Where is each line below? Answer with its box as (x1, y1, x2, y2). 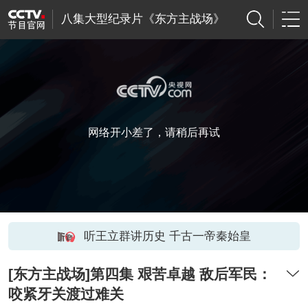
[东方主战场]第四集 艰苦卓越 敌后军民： (8, 266, 272, 283)
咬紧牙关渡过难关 (8, 286, 124, 302)
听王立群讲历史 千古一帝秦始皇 (83, 229, 251, 243)
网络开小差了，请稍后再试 (88, 126, 220, 138)
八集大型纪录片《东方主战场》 (60, 12, 225, 26)
